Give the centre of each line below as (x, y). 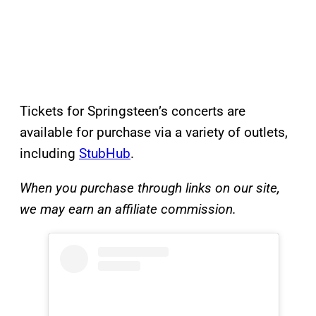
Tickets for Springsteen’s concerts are (133, 111)
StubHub (105, 154)
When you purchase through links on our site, (150, 188)
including (49, 154)
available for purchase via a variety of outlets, (154, 133)
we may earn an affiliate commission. (128, 209)
